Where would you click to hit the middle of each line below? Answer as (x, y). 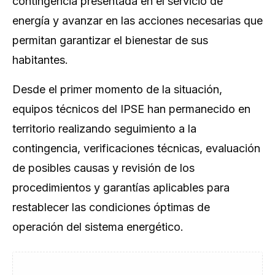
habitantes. (40, 60)
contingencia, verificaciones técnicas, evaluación (136, 148)
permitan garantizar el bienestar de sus (110, 40)
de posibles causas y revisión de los (103, 168)
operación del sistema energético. (98, 227)
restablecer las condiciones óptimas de (111, 207)
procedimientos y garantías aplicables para (121, 188)
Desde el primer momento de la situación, (117, 89)
